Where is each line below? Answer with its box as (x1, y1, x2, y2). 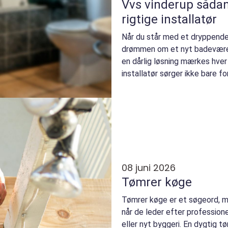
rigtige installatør (122, 12, 217, 27)
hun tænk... (122, 81, 159, 91)
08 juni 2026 (122, 161, 176, 174)
